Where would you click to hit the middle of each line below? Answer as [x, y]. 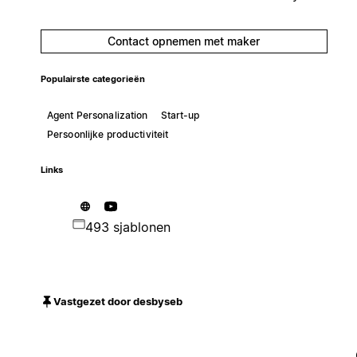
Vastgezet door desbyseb [118, 302]
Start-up [180, 115]
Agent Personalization [97, 115]
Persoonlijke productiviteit [108, 134]
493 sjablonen [127, 227]
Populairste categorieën [92, 79]
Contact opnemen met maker [184, 41]
